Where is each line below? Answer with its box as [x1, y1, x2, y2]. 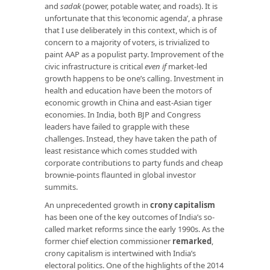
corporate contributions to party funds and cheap [45, 157, 223, 168]
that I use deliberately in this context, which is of [45, 24, 216, 36]
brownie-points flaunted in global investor [45, 169, 196, 180]
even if [145, 60, 166, 72]
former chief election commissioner [45, 235, 172, 246]
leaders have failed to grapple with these [45, 121, 189, 132]
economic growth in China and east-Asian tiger [45, 96, 212, 108]
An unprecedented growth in [45, 199, 150, 210]
